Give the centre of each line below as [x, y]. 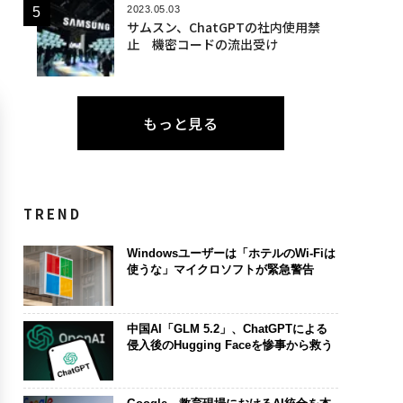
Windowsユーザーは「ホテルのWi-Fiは [231, 253]
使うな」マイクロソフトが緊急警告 [220, 269]
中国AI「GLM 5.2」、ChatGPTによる [227, 328]
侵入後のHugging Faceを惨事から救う [229, 345]
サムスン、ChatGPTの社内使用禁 [223, 27]
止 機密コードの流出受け [202, 44]
